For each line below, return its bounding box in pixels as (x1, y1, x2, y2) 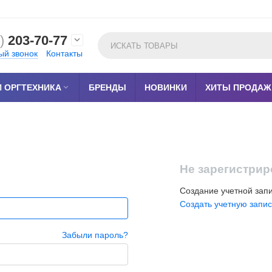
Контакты (46, 49, 83, 58)
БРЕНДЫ (89, 83, 126, 92)
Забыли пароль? (62, 230, 129, 240)
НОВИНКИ (144, 83, 187, 92)
